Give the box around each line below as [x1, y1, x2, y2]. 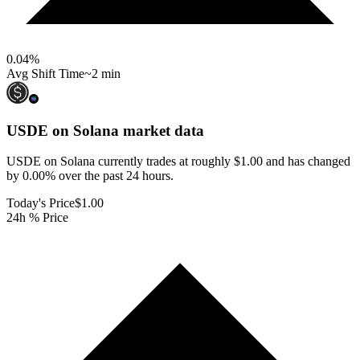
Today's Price [6, 196, 75, 211]
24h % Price [6, 211, 68, 225]
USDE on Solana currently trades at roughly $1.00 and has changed [6, 154, 350, 169]
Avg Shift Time [6, 66, 84, 80]
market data [119, 121, 204, 139]
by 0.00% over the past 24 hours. [6, 169, 174, 183]
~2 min [84, 66, 121, 80]
